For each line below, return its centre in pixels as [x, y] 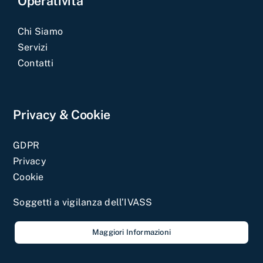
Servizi [33, 47]
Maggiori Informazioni [131, 232]
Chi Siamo [40, 31]
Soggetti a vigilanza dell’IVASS [83, 202]
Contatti [35, 63]
